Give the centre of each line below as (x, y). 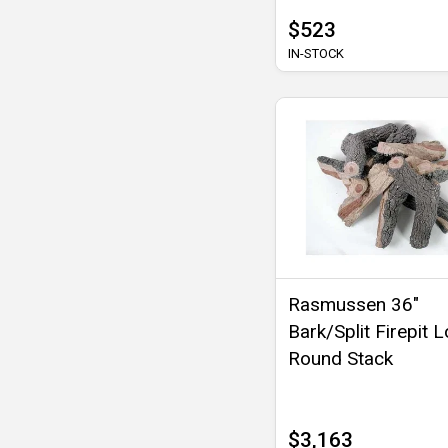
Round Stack (340, 358)
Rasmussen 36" (353, 304)
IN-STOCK (316, 53)
